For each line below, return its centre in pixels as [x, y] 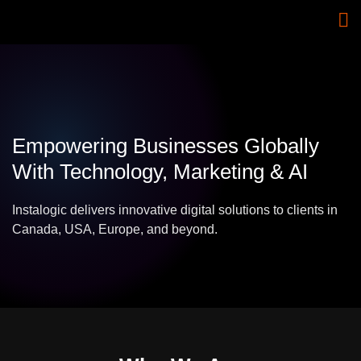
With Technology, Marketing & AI [160, 172]
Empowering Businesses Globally [166, 146]
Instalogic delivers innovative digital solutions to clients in [175, 210]
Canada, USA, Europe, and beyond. [115, 229]
